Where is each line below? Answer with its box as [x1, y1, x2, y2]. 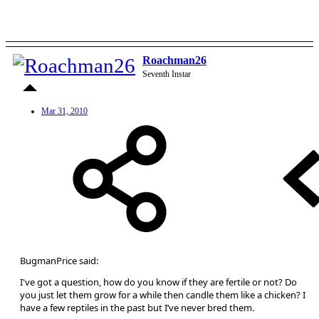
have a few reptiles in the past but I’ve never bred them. [20, 300, 254, 314]
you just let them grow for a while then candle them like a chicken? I [20, 288, 305, 301]
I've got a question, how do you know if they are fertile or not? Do [20, 275, 297, 288]
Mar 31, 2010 [41, 105, 88, 116]
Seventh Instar [142, 68, 191, 79]
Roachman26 [142, 53, 206, 66]
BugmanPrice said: [20, 253, 98, 267]
